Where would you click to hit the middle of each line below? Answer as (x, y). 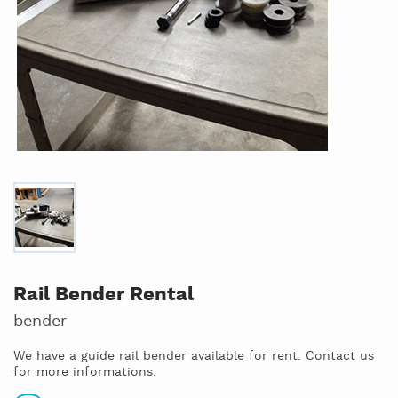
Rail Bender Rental (103, 295)
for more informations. (85, 372)
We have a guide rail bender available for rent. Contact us (194, 356)
